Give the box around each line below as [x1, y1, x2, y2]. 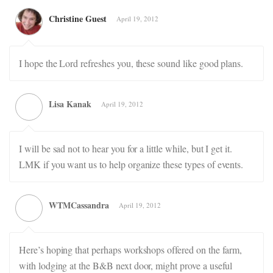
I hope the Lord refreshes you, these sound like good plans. [19, 57, 244, 69]
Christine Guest [49, 12, 107, 25]
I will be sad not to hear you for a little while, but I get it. [19, 142, 232, 155]
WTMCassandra [49, 199, 109, 211]
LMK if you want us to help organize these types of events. [19, 158, 244, 171]
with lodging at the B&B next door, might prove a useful [19, 259, 233, 272]
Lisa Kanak [49, 97, 91, 110]
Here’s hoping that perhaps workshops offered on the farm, [19, 243, 243, 256]
